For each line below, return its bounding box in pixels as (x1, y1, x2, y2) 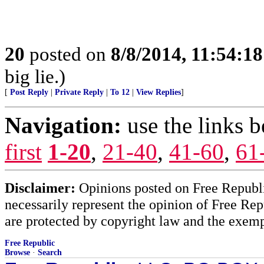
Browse (5, 247, 30, 257)
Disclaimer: (5, 179, 75, 196)
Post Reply (10, 87, 48, 97)
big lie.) (5, 65, 65, 87)
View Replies (136, 87, 181, 97)
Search (38, 247, 62, 257)
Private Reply (55, 87, 104, 97)
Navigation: (5, 112, 121, 138)
